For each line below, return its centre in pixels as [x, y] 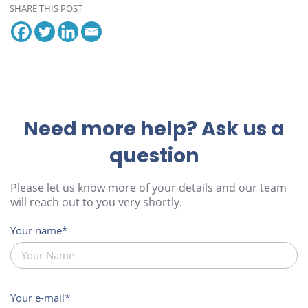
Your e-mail [37, 297]
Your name [36, 231]
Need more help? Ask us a [154, 129]
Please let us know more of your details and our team [148, 188]
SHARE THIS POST [46, 8]
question [154, 156]
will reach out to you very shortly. [96, 202]
